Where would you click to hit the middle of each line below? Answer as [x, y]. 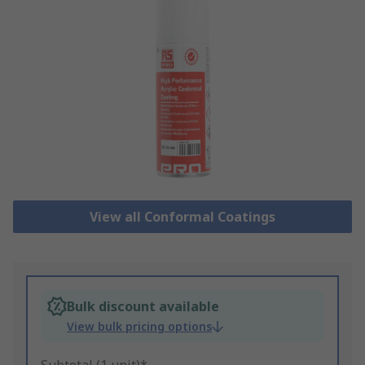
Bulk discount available [143, 307]
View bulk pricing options [139, 327]
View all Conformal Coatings [182, 217]
